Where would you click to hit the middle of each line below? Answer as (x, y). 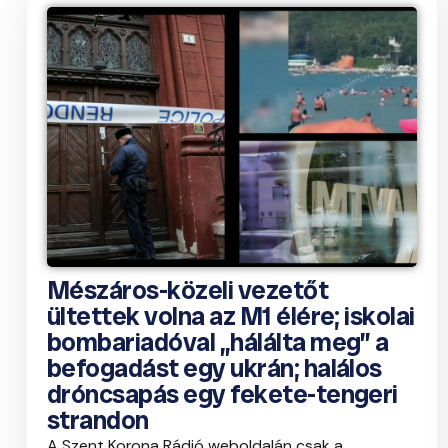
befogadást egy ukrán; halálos (214, 368)
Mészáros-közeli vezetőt (188, 290)
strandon (98, 420)
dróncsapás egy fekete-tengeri (222, 394)
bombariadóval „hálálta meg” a (218, 342)
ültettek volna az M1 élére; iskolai (231, 316)
